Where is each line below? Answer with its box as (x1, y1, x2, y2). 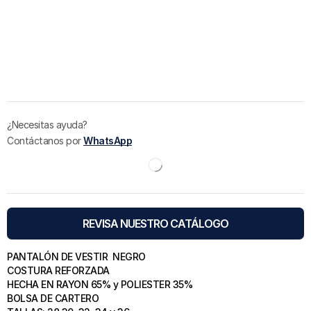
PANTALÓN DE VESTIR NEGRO (7, 250, 146, 262)
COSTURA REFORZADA (7, 264, 110, 276)
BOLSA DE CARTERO (7, 292, 101, 304)
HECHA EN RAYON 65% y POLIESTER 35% (7, 278, 192, 290)
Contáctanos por (7, 134, 83, 146)
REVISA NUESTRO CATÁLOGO (83, 216, 228, 230)
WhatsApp (83, 134, 132, 146)
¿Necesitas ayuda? (7, 118, 87, 131)
